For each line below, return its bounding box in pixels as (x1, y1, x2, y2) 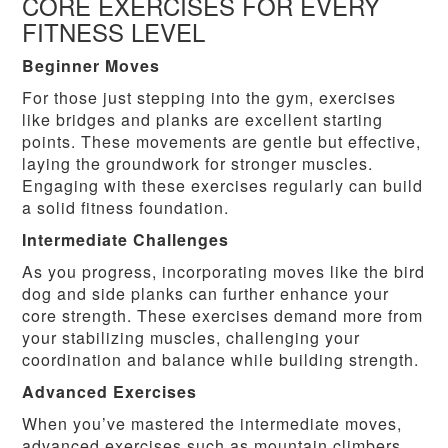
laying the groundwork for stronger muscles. (22, 152, 374, 176)
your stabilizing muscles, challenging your (22, 326, 361, 350)
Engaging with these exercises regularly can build (22, 174, 424, 198)
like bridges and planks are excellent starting (22, 108, 384, 132)
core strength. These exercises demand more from (22, 304, 424, 328)
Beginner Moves (22, 54, 161, 78)
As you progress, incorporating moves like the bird (22, 260, 426, 284)
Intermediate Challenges (22, 228, 230, 252)
